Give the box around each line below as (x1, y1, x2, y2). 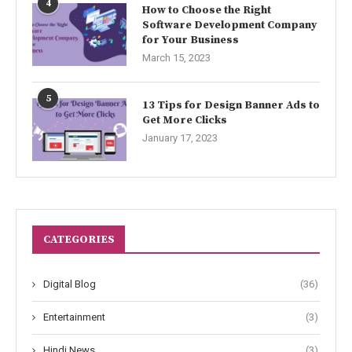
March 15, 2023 (142, 52, 211, 64)
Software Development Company (142, 18, 317, 33)
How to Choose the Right (142, 3, 271, 18)
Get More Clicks (142, 113, 227, 128)
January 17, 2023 (142, 132, 218, 145)
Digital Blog (43, 278, 96, 291)
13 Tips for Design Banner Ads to (142, 98, 320, 113)
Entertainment (43, 311, 105, 324)
